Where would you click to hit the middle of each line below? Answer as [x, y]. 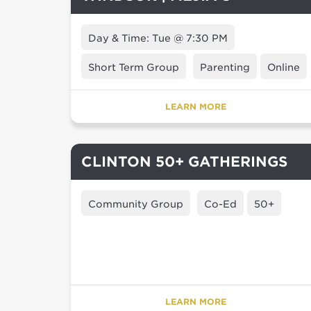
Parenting [225, 67]
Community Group [136, 204]
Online [284, 67]
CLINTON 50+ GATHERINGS [184, 162]
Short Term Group [134, 67]
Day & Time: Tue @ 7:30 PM [158, 38]
